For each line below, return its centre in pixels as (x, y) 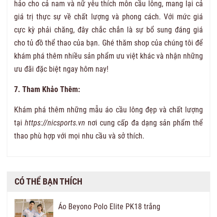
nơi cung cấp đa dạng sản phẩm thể (144, 123)
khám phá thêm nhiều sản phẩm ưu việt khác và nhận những (108, 56)
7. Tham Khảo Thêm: (47, 89)
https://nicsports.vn (55, 123)
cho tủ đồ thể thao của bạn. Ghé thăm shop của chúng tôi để (108, 43)
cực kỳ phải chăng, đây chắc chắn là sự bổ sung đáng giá (108, 30)
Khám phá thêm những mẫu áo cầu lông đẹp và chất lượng (108, 109)
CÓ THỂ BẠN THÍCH (48, 181)
